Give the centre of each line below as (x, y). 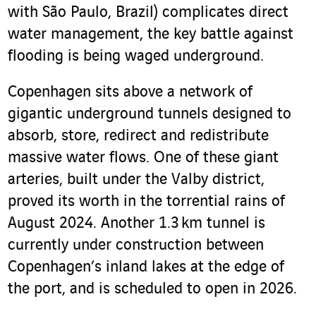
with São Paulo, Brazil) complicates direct (148, 13)
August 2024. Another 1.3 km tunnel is (136, 224)
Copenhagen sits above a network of (130, 93)
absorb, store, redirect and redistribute (138, 136)
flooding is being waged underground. (136, 57)
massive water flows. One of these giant (143, 158)
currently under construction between (136, 246)
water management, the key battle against (151, 35)
